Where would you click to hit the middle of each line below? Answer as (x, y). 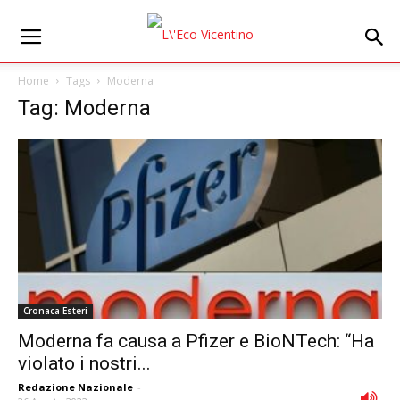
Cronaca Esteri (55, 311)
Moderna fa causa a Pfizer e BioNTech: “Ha (196, 342)
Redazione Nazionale (75, 387)
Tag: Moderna (84, 108)
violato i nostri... (84, 364)
